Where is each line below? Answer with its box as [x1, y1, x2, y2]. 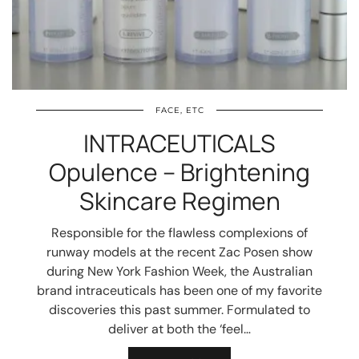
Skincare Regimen [79, 184, 280, 217]
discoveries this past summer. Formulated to [49, 301, 310, 318]
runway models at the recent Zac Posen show [46, 244, 313, 260]
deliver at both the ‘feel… [108, 321, 251, 337]
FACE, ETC [155, 105, 204, 115]
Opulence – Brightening [49, 155, 310, 188]
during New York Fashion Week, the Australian [46, 263, 313, 280]
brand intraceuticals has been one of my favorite [37, 282, 322, 299]
